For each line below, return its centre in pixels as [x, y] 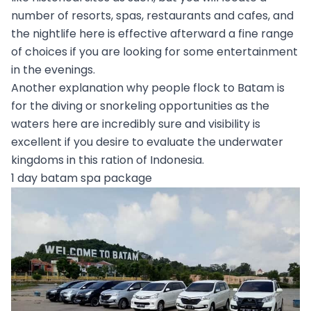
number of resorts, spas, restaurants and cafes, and [152, 16]
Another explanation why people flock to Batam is [148, 88]
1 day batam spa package [82, 178]
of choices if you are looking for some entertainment [154, 52]
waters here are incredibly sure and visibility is [136, 124]
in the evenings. [53, 70]
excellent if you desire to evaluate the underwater [147, 142]
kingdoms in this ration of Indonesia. [108, 160]
